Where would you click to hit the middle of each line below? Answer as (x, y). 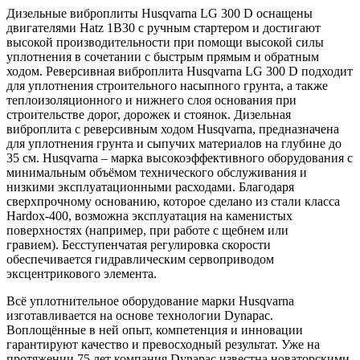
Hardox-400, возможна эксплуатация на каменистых (149, 216)
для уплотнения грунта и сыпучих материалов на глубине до (174, 144)
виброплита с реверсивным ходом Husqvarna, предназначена (173, 129)
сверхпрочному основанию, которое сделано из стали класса (173, 202)
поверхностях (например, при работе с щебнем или (147, 231)
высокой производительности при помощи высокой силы (165, 43)
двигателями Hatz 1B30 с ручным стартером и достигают (164, 28)
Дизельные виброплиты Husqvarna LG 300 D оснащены (160, 14)
